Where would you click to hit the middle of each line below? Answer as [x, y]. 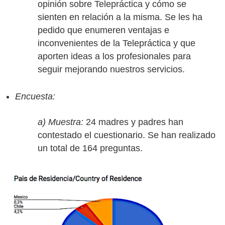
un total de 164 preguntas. [90, 148]
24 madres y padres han [133, 122]
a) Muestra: [61, 122]
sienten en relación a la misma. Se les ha [120, 17]
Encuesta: [35, 96]
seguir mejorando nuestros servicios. [111, 69]
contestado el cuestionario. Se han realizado [127, 135]
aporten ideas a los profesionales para [114, 56]
